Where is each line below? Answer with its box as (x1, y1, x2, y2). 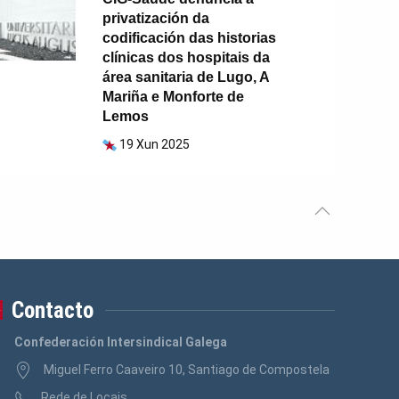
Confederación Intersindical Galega (13, 335, 227, 350)
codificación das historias (102, 30, 277, 46)
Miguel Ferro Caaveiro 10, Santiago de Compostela (40, 362, 330, 378)
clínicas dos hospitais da (102, 50, 271, 66)
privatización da (102, 11, 210, 27)
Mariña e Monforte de (102, 89, 245, 105)
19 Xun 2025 (119, 137, 191, 152)
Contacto (12, 297, 94, 324)
